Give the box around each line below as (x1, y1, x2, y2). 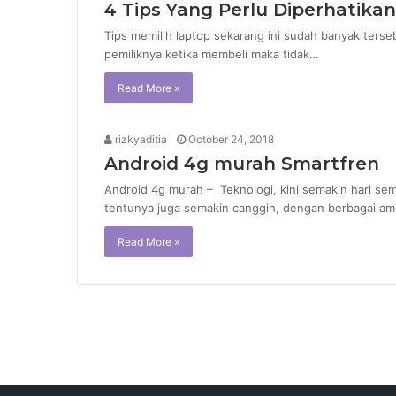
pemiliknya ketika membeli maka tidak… (104, 47, 319, 62)
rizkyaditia (112, 133, 167, 147)
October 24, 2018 (188, 133, 274, 147)
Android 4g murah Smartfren (104, 153, 379, 175)
